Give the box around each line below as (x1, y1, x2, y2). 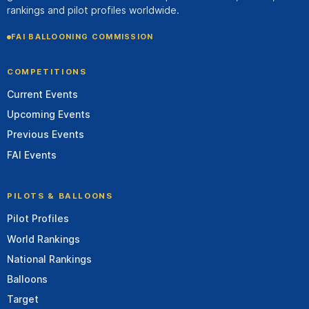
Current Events (7, 88, 78, 101)
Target (7, 293, 39, 306)
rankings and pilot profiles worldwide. (7, 3, 179, 16)
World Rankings (7, 232, 80, 245)
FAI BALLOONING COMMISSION (11, 32, 154, 42)
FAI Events (7, 148, 57, 161)
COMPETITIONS (7, 66, 87, 77)
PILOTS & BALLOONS (7, 190, 113, 201)
